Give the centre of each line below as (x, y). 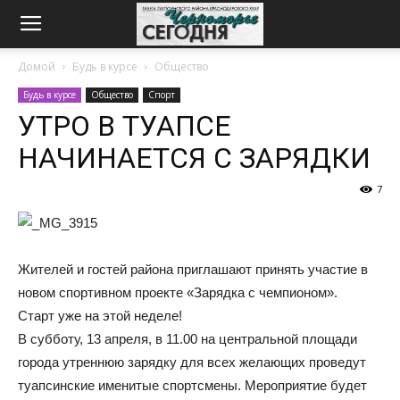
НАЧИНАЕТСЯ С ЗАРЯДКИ (194, 158)
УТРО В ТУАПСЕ (125, 126)
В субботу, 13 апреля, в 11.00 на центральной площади (187, 339)
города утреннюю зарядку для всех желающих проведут (192, 362)
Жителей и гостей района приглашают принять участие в (193, 269)
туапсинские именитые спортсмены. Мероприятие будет (192, 385)
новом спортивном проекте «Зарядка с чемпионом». (178, 292)
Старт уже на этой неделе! (100, 316)
